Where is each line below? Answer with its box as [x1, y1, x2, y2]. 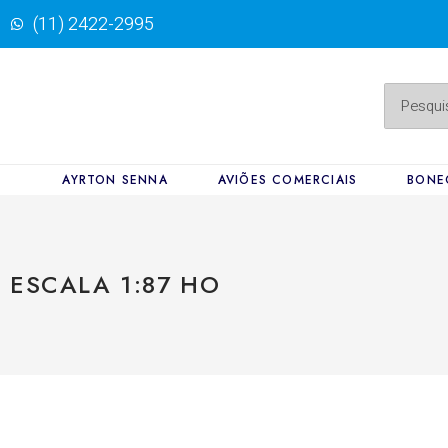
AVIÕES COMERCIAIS [217, 171, 358, 189]
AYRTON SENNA [62, 171, 168, 189]
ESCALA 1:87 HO [10, 267, 221, 302]
